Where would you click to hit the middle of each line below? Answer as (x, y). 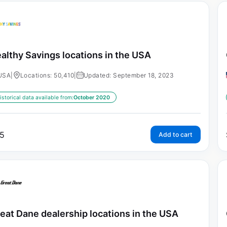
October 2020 (91, 97)
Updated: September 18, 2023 (129, 75)
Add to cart (175, 134)
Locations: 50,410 (47, 75)
